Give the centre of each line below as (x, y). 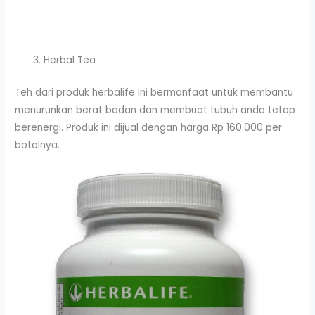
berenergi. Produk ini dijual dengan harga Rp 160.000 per (149, 127)
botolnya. (38, 145)
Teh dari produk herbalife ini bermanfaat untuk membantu (154, 92)
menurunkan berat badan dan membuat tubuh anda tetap (155, 110)
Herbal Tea (70, 60)
